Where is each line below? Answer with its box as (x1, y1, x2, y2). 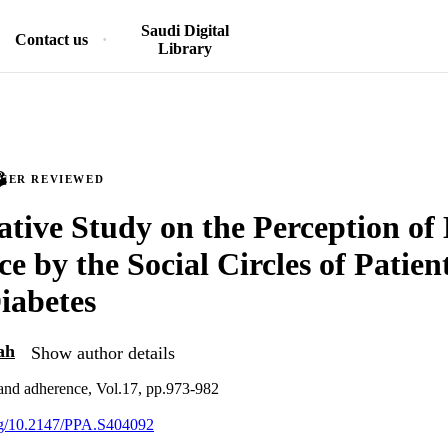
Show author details (31, 342, 175, 363)
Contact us (15, 31, 88, 48)
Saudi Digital (140, 22, 229, 39)
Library (157, 40, 212, 57)
